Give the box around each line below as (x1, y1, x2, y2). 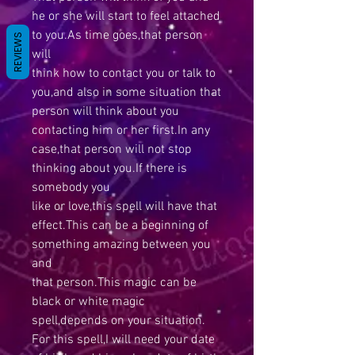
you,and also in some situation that (32, 85, 221, 101)
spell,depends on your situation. (32, 313, 205, 329)
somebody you (32, 180, 110, 196)
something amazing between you (32, 237, 211, 253)
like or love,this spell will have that (32, 199, 217, 215)
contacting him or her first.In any (32, 123, 210, 139)
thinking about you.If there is (32, 161, 187, 177)
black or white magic (32, 294, 145, 310)
